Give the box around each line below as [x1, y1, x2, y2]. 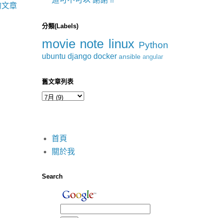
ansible [119, 52, 141, 60]
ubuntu [42, 52, 66, 60]
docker [93, 52, 117, 60]
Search [42, 173, 63, 181]
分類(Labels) [42, 22, 78, 30]
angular [143, 53, 163, 60]
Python [139, 39, 169, 50]
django [68, 52, 91, 60]
